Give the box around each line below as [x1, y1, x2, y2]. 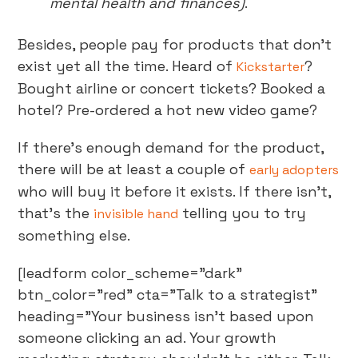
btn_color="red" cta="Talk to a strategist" [18, 285, 318, 304]
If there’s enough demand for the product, [18, 138, 324, 157]
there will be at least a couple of [18, 160, 250, 178]
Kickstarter [237, 58, 305, 75]
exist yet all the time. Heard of [18, 57, 237, 75]
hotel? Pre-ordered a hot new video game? [18, 101, 318, 119]
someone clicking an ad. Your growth [18, 328, 277, 347]
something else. [18, 226, 131, 245]
